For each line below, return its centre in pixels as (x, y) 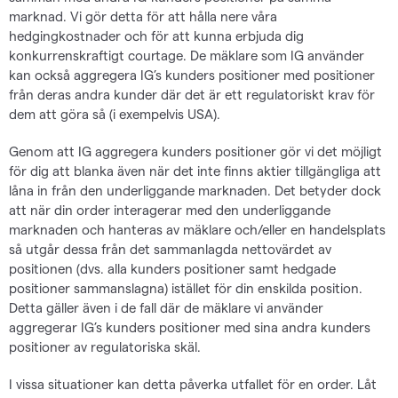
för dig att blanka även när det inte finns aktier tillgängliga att (195, 171)
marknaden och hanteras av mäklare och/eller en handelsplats (197, 229)
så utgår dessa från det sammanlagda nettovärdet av (170, 249)
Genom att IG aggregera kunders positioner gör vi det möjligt (195, 151)
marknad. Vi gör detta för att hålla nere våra (143, 16)
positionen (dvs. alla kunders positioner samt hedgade (172, 268)
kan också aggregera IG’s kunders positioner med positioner (192, 75)
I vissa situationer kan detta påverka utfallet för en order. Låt (193, 384)
